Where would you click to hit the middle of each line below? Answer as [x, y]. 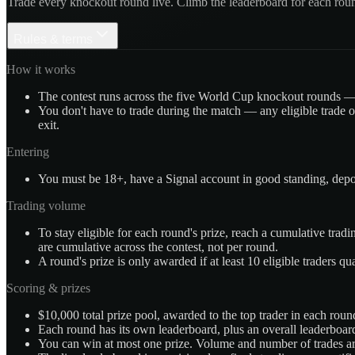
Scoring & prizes [48, 288]
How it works [41, 70]
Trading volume [46, 206]
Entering [28, 152]
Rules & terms [53, 40]
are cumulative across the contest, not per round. [158, 247]
